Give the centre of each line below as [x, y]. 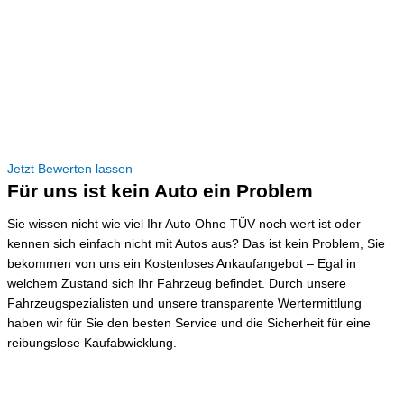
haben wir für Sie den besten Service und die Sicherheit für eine [189, 324]
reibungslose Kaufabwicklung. [92, 344]
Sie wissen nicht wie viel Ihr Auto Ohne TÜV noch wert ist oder [184, 225]
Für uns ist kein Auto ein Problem [160, 190]
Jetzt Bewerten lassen [70, 169]
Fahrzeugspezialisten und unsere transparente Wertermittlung [184, 304]
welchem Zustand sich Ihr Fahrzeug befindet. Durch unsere [177, 284]
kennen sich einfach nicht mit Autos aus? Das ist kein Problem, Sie [196, 244]
